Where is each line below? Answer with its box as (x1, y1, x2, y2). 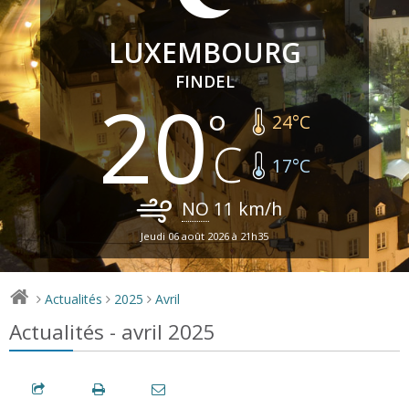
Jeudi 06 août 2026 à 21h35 (141, 228, 268, 243)
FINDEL (174, 69, 235, 92)
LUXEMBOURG (108, 33, 301, 71)
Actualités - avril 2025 (9, 317, 215, 346)
